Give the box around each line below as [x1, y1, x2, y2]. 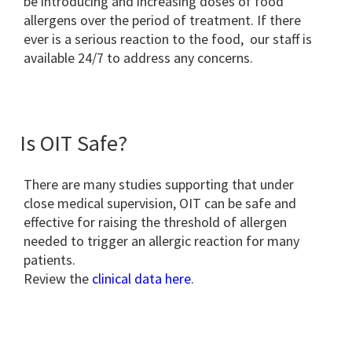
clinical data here [92, 269, 191, 288]
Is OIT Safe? [20, 129, 127, 157]
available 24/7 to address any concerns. [24, 49, 253, 67]
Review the [24, 269, 92, 288]
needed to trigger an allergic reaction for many [24, 232, 299, 250]
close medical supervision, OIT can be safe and [24, 194, 296, 212]
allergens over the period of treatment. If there [24, 11, 301, 29]
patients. [24, 251, 75, 269]
